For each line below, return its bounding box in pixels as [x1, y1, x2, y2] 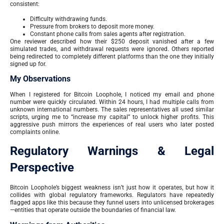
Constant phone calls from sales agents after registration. [30, 30, 185, 37]
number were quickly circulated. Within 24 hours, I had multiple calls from [10, 98, 214, 105]
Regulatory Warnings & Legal [10, 144, 214, 158]
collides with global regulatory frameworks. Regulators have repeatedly [10, 191, 214, 199]
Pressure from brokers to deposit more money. [30, 22, 154, 30]
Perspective [10, 160, 74, 175]
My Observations [10, 73, 70, 83]
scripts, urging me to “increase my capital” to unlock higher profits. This [10, 113, 214, 120]
